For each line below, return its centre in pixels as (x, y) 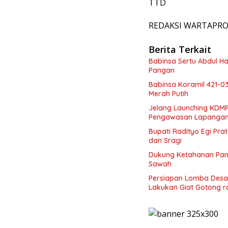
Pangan (162, 70)
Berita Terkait (180, 50)
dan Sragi (165, 141)
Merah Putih (168, 94)
